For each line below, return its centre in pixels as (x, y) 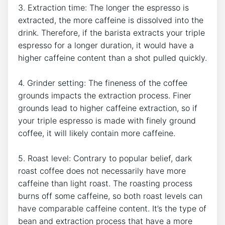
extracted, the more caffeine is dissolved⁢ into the (111, 20)
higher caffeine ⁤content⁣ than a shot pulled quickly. (113, 58)
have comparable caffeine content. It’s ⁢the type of (112, 209)
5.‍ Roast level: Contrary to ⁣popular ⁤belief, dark (105, 158)
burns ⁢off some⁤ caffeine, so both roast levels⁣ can (110, 196)
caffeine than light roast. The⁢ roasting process (105, 184)
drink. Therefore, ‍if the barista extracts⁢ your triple (111, 33)
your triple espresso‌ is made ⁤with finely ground (107, 121)
